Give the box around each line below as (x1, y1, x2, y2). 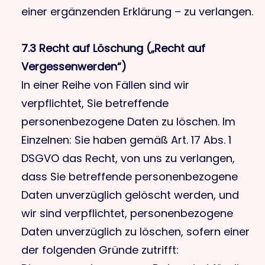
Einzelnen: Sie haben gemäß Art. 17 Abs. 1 (21, 132, 231, 147)
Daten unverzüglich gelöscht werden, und (21, 188, 239, 202)
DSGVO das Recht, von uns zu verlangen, (21, 151, 235, 166)
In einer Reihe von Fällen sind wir (21, 77, 189, 92)
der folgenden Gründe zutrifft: (21, 243, 179, 257)
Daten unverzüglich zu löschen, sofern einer (21, 224, 250, 239)
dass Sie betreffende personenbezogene (21, 169, 238, 184)
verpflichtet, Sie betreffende (21, 96, 169, 111)
